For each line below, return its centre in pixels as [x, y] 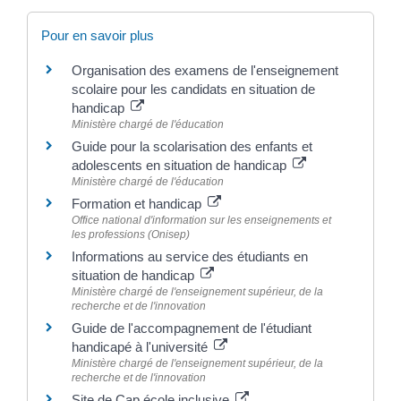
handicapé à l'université [141, 347]
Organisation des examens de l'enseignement [205, 71]
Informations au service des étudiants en [190, 257]
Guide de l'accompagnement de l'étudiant [192, 328]
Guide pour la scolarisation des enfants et [192, 147]
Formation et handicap [138, 204]
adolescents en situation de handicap [181, 166]
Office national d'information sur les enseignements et [201, 221]
